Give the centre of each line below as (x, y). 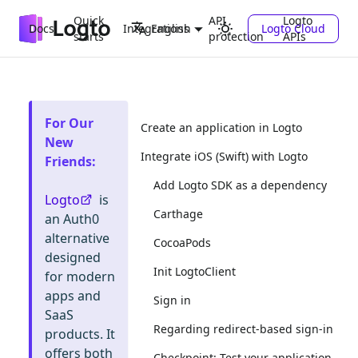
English (171, 28)
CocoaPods (182, 243)
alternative (77, 238)
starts (89, 36)
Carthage (178, 214)
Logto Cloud (293, 28)
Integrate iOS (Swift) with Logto (224, 156)
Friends (68, 161)
